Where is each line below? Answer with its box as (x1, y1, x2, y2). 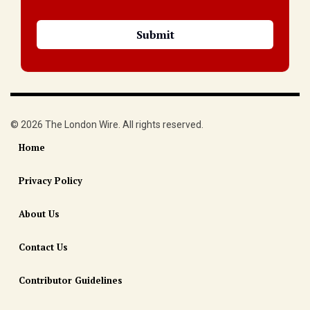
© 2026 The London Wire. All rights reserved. (10, 119, 203, 131)
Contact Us (19, 241, 68, 254)
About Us (19, 208, 60, 221)
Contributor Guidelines (19, 274, 122, 287)
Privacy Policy (19, 174, 82, 188)
